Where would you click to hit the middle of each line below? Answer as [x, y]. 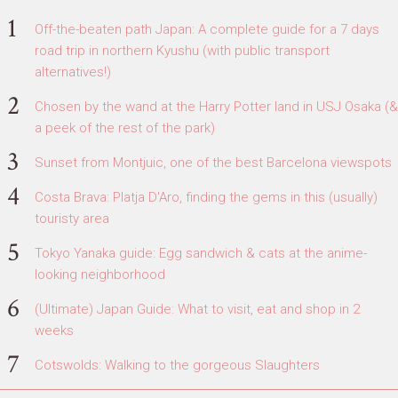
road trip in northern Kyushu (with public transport [182, 50]
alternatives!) [73, 72]
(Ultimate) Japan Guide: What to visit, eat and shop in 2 [197, 309]
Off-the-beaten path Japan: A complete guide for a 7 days [207, 29]
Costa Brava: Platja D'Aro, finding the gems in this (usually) [206, 197]
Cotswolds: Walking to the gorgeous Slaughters [177, 365]
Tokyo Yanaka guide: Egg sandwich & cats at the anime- [201, 253]
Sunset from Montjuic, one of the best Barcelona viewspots [213, 162]
